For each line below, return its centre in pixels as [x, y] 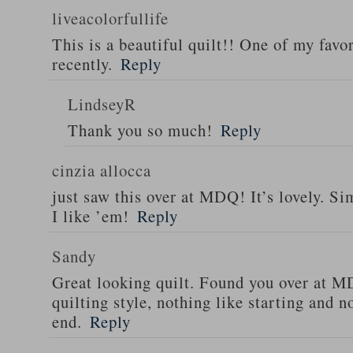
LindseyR [102, 104]
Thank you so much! [140, 130]
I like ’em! [91, 216]
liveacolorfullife [110, 18]
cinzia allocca [102, 170]
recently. [82, 64]
